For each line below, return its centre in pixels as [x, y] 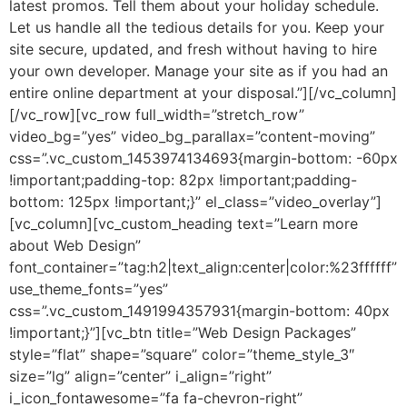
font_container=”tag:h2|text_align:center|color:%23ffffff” [203, 267]
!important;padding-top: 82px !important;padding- [183, 179]
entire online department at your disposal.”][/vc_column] [203, 92]
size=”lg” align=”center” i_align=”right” [140, 376]
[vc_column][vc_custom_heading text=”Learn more [184, 223]
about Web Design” [75, 245]
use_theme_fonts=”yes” [89, 288]
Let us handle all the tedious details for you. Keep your [197, 27]
